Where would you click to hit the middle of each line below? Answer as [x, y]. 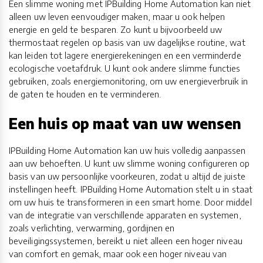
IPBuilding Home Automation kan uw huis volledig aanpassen [127, 151]
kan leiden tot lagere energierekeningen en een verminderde [125, 55]
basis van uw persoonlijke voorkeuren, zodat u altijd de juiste [127, 176]
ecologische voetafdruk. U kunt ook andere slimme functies [125, 68]
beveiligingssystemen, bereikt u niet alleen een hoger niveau [126, 241]
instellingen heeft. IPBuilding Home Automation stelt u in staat [131, 189]
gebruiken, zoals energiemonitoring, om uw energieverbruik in [128, 81]
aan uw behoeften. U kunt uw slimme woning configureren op [129, 163]
